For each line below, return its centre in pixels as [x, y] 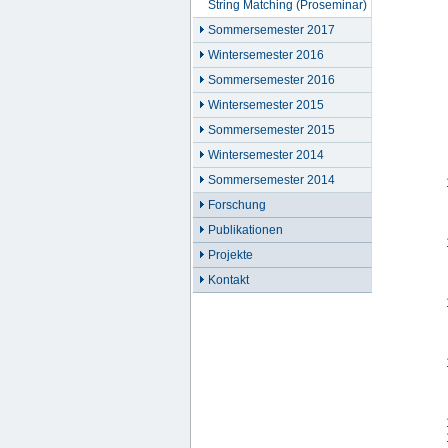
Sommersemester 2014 [271, 180]
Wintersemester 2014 [266, 155]
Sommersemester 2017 [271, 30]
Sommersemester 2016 [271, 80]
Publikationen [245, 230]
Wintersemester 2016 [266, 55]
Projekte [230, 255]
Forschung [237, 205]
